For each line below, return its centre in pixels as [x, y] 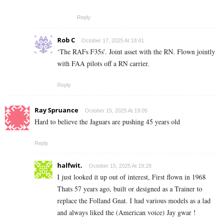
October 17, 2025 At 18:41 [113, 41]
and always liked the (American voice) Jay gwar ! [127, 213]
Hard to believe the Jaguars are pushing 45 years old [107, 122]
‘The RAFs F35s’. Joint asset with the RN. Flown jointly [136, 52]
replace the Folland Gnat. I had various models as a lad [134, 201]
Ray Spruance [56, 110]
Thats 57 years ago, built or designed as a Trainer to [130, 189]
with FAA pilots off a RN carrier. [103, 64]
